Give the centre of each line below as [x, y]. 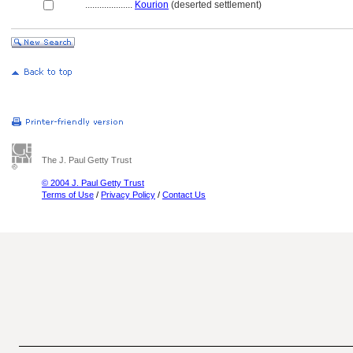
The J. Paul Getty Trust [87, 160]
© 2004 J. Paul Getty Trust [93, 183]
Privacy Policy [128, 195]
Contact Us [184, 195]
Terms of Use [68, 195]
